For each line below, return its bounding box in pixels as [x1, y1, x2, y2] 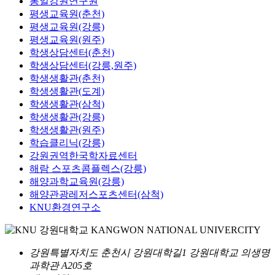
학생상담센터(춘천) [29, 47, 114, 58]
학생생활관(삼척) [29, 98, 104, 109]
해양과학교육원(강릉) [29, 176, 124, 187]
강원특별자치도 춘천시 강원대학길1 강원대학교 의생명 [29, 247, 270, 258]
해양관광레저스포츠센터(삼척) [29, 188, 163, 199]
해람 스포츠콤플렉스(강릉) [29, 163, 146, 174]
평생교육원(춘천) [29, 8, 104, 19]
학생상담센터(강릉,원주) [29, 60, 136, 71]
